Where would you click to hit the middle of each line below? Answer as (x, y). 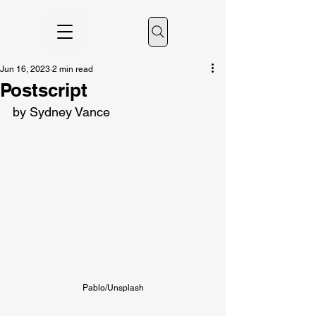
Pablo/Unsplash (113, 288)
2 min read (73, 69)
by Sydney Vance (61, 112)
